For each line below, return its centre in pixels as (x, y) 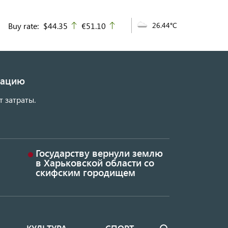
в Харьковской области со (95, 163)
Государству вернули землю (99, 153)
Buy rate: (23, 25)
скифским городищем (85, 173)
